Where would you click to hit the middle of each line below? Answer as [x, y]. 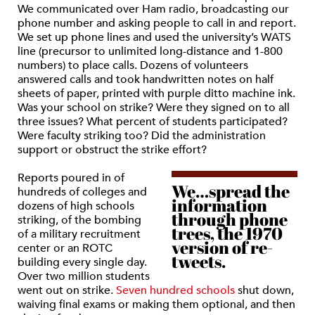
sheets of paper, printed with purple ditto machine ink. [156, 94]
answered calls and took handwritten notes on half [146, 80]
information [219, 206]
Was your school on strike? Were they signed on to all [154, 108]
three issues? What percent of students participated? [153, 122]
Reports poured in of [71, 178]
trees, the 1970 [227, 234]
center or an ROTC [65, 249]
